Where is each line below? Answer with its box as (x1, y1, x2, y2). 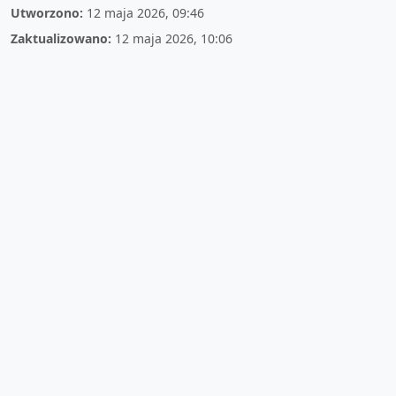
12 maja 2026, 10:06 (115, 30, 232, 48)
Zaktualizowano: (11, 30, 111, 48)
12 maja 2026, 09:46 (87, 4, 204, 22)
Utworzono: (11, 4, 83, 22)
